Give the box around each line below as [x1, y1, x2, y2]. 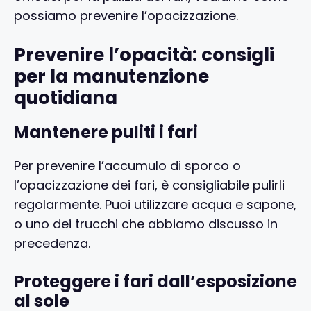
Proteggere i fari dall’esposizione [14, 269, 297, 293]
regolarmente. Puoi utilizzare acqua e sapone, [14, 195, 296, 213]
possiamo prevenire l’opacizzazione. [14, 6, 238, 24]
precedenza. [14, 234, 90, 252]
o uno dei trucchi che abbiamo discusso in [14, 215, 278, 233]
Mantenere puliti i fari [14, 120, 198, 144]
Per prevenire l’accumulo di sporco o [14, 156, 241, 174]
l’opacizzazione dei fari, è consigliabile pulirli [14, 176, 285, 194]
